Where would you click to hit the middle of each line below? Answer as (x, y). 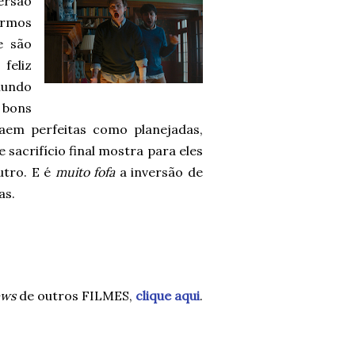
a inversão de (159, 172)
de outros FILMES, (76, 296)
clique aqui (168, 296)
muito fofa (85, 172)
